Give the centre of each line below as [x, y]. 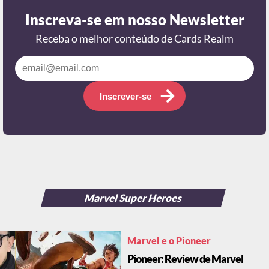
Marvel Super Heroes [133, 199]
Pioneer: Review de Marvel [185, 260]
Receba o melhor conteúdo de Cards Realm [134, 39]
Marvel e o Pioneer [169, 241]
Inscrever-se [125, 97]
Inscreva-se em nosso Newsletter [134, 20]
